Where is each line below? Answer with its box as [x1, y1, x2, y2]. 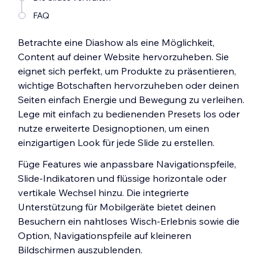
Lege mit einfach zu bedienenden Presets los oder [18, 108, 240, 120]
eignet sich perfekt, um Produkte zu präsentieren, [18, 65, 236, 77]
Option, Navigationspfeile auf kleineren [18, 229, 191, 241]
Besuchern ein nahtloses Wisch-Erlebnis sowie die [18, 215, 240, 227]
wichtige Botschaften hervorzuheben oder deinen [18, 79, 239, 91]
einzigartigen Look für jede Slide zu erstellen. [18, 136, 215, 148]
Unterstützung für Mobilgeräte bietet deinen [18, 201, 216, 213]
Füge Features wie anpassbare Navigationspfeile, [18, 158, 236, 170]
